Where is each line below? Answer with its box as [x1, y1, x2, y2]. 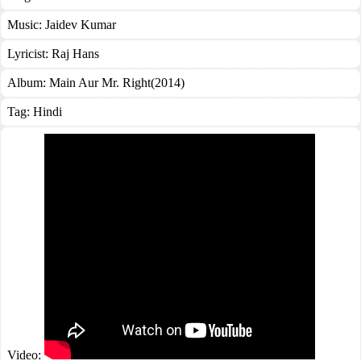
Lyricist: [7, 47, 52, 60]
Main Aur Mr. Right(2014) [49, 76, 185, 89]
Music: [7, 18, 45, 31]
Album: [7, 76, 49, 89]
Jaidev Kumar [45, 18, 116, 31]
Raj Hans [52, 47, 99, 60]
